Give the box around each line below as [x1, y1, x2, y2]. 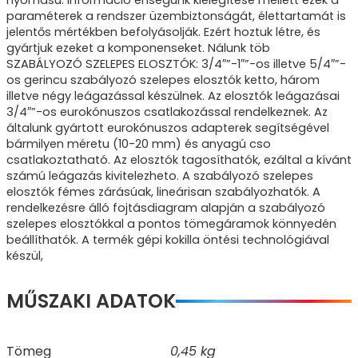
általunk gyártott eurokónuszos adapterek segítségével [6, 120, 329, 137]
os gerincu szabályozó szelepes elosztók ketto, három [6, 72, 320, 89]
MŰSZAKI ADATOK [6, 288, 176, 315]
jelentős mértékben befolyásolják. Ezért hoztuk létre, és [6, 24, 320, 41]
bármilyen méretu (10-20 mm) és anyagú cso [6, 136, 271, 153]
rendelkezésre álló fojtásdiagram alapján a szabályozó [6, 200, 325, 217]
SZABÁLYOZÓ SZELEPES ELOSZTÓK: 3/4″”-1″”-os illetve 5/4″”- [6, 56, 346, 73]
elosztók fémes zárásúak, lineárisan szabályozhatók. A [6, 184, 320, 201]
